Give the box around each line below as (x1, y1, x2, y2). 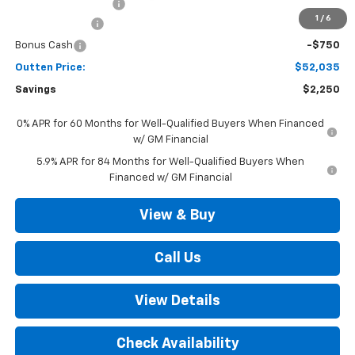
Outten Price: (14, 62, 86, 73)
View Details (135, 293, 220, 308)
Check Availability (116, 336, 239, 351)
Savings (14, 84, 56, 95)
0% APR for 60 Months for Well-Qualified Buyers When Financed (17, 118, 325, 129)
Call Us (154, 250, 201, 265)
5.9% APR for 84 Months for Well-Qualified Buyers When (36, 156, 305, 167)
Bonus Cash (14, 40, 73, 51)
